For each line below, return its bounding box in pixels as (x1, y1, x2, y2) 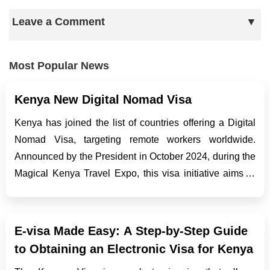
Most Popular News (9, 59, 109, 72)
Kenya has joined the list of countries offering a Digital (14, 117, 256, 128)
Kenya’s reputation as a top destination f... (14, 201, 192, 212)
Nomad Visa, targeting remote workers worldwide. (14, 134, 256, 145)
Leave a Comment (12, 15, 105, 28)
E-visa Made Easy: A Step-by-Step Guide (14, 224, 248, 237)
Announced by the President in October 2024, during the (14, 151, 256, 162)
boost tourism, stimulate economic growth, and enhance (14, 184, 256, 195)
